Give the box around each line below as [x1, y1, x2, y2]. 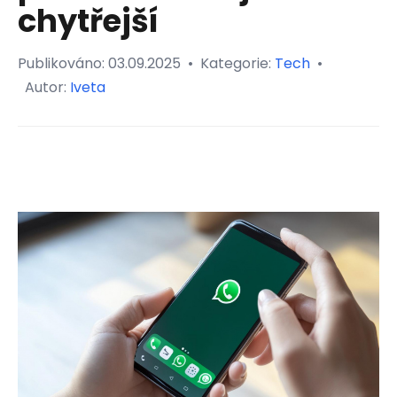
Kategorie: [200, 53, 275, 74]
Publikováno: [18, 53, 108, 74]
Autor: [25, 77, 70, 98]
